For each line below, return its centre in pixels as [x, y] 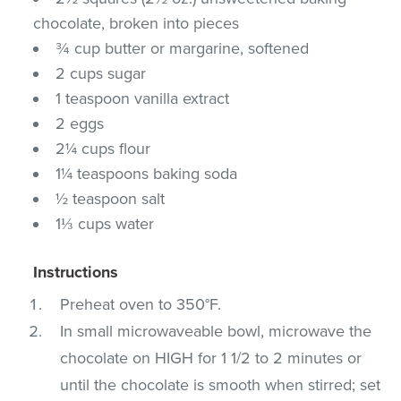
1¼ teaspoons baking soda [147, 173]
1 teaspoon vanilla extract [143, 98]
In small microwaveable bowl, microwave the [216, 331]
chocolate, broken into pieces [137, 23]
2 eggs [80, 123]
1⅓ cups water [105, 223]
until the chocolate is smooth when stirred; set [221, 384]
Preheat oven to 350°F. [141, 304]
